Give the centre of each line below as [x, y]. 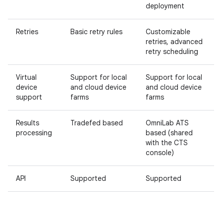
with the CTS [167, 143]
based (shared [169, 133]
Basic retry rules [96, 32]
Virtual [26, 77]
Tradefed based [97, 123]
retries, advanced [174, 42]
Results [28, 123]
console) [160, 153]
